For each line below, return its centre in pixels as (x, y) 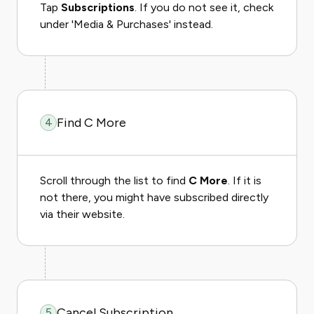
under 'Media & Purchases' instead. (127, 24)
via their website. (82, 214)
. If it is (245, 180)
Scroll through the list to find (114, 180)
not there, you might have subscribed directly (154, 197)
